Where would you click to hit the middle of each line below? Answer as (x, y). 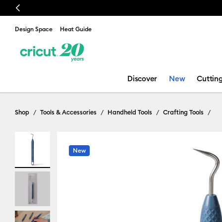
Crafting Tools (183, 112)
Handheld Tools (130, 112)
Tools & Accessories (68, 112)
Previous (28, 8)
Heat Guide (76, 29)
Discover (142, 79)
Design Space (34, 29)
